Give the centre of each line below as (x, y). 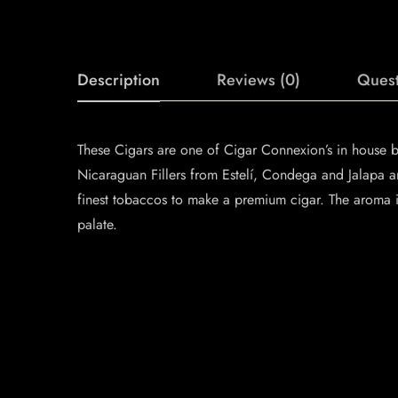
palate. (97, 225)
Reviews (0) (259, 80)
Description (119, 80)
